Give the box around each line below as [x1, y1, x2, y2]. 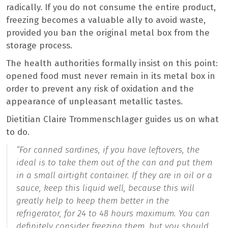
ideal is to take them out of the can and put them [16, 157, 212, 168]
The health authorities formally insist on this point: [6, 58, 218, 69]
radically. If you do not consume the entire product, [6, 2, 216, 13]
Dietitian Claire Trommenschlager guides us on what [6, 114, 219, 125]
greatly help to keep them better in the [16, 195, 169, 207]
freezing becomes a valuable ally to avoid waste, [6, 15, 206, 26]
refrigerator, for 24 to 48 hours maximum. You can [16, 208, 210, 219]
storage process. [6, 40, 72, 51]
